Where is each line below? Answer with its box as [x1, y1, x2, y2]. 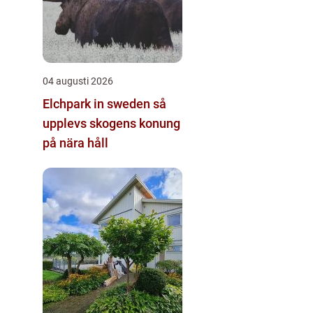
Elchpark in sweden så [43, 96, 153, 111]
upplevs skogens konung [43, 115, 180, 131]
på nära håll [43, 135, 108, 150]
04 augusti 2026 [43, 75, 113, 87]
